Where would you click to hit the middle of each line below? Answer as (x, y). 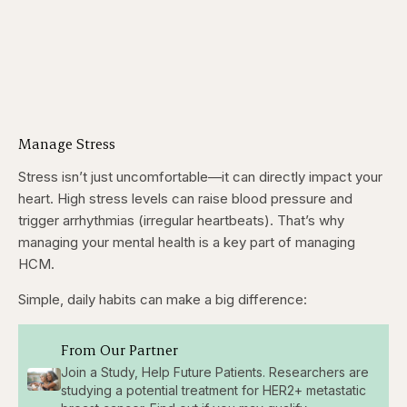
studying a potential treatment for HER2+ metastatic (213, 390)
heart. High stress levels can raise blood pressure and (185, 199)
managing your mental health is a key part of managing (187, 243)
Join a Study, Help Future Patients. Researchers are (214, 372)
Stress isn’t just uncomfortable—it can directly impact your (200, 177)
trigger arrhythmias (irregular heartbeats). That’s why (181, 221)
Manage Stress (67, 144)
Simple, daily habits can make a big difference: (163, 300)
